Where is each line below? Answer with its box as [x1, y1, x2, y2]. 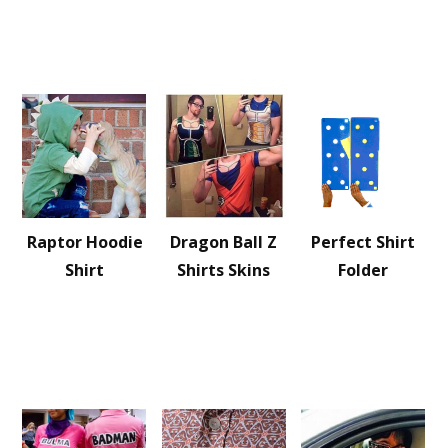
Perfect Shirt [311, 231, 416, 253]
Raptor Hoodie [26, 231, 143, 253]
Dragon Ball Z [170, 231, 278, 253]
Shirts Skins [177, 259, 271, 281]
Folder [338, 259, 389, 281]
